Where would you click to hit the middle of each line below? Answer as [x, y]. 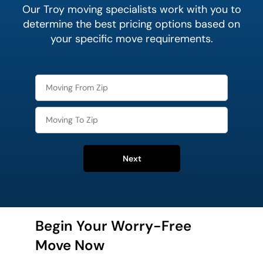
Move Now [70, 245]
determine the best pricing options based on [131, 24]
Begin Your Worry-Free [113, 226]
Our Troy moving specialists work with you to [131, 10]
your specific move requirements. [131, 39]
